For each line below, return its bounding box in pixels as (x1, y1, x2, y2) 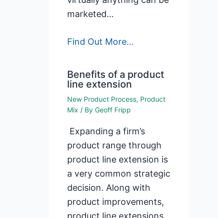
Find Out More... (67, 36, 134, 47)
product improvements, (67, 197, 164, 207)
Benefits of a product (67, 69, 164, 81)
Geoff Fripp (95, 106, 131, 114)
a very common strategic (67, 168, 171, 179)
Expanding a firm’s (67, 126, 145, 137)
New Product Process (67, 95, 137, 104)
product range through (67, 140, 162, 151)
